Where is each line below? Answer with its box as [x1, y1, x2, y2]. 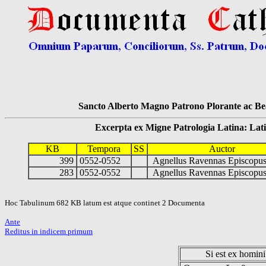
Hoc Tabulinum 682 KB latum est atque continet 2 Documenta [5, 198, 205, 207]
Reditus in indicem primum [5, 227, 93, 236]
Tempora [87, 144, 121, 154]
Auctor [208, 144, 235, 154]
